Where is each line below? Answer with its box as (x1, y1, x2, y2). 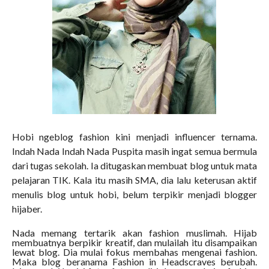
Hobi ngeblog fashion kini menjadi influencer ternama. (11, 131, 258, 143)
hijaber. (11, 203, 42, 215)
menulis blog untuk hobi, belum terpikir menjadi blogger (11, 189, 258, 201)
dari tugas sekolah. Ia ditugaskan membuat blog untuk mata (11, 160, 258, 172)
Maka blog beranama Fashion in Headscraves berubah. (11, 256, 258, 268)
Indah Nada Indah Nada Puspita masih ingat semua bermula (11, 145, 258, 157)
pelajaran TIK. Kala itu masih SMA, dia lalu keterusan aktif (11, 174, 258, 186)
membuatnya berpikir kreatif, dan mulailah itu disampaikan (11, 237, 258, 249)
